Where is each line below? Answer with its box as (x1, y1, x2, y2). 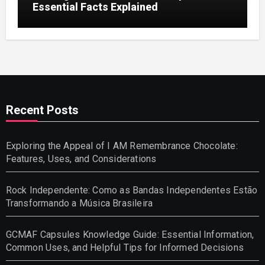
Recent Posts (5, 102, 79, 117)
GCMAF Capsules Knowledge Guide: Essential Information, (5, 228, 254, 240)
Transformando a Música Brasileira (5, 197, 153, 209)
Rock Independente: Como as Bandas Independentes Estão (5, 184, 258, 196)
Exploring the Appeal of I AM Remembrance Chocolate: (5, 140, 238, 151)
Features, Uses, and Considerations (5, 153, 157, 164)
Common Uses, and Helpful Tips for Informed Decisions (5, 241, 244, 253)
